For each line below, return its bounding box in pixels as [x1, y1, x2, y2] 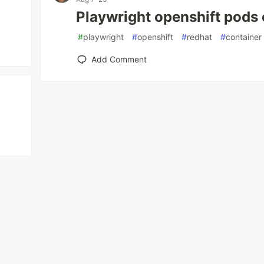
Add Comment [91, 54, 147, 64]
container [226, 32, 262, 42]
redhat [187, 32, 213, 42]
